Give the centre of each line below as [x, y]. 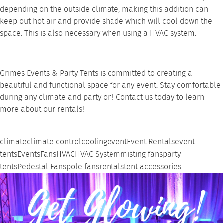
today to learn [178, 97]
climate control [54, 142]
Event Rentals [151, 142]
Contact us [134, 97]
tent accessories [153, 167]
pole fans [83, 167]
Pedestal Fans [42, 167]
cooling [94, 142]
